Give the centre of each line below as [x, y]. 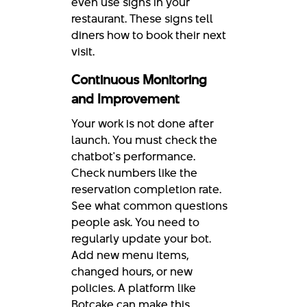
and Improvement [125, 99]
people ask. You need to [135, 222]
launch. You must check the [144, 139]
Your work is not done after [143, 123]
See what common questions [149, 205]
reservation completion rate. [146, 189]
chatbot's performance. [133, 156]
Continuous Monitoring [139, 79]
